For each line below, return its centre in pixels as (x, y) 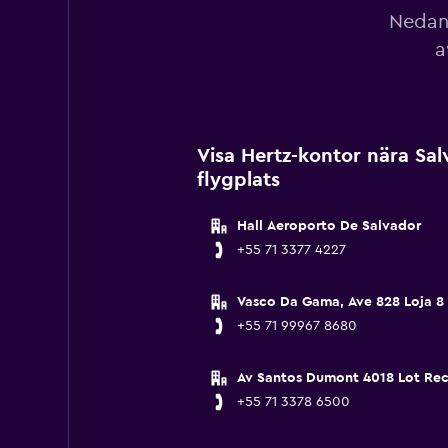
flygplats (238, 180)
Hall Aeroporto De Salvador (328, 226)
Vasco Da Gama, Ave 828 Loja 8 (340, 302)
